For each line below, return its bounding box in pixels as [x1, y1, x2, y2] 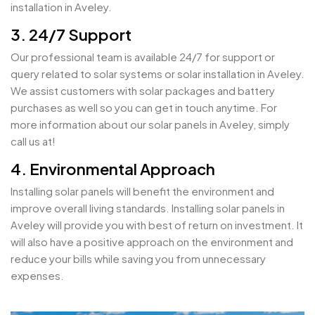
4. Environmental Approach [11, 159, 215, 179]
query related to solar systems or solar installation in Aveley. [11, 67, 304, 80]
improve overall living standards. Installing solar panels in [11, 201, 285, 214]
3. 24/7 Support [11, 25, 131, 44]
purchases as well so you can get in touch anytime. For [11, 101, 277, 114]
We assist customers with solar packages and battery [11, 84, 275, 97]
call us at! [11, 134, 56, 148]
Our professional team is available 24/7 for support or [11, 50, 275, 63]
